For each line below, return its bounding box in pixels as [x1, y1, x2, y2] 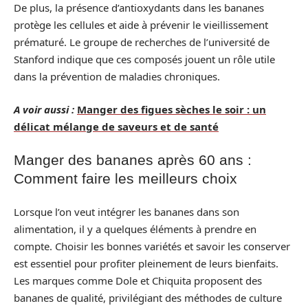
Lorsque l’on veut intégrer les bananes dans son [14, 204, 239, 219]
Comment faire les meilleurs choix [14, 170, 237, 187]
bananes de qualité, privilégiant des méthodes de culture [14, 290, 282, 305]
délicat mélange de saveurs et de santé [14, 119, 219, 133]
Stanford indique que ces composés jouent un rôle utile [14, 52, 275, 67]
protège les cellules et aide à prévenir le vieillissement [14, 18, 268, 32]
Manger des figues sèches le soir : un [77, 102, 266, 116]
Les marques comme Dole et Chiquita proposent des [14, 273, 262, 287]
